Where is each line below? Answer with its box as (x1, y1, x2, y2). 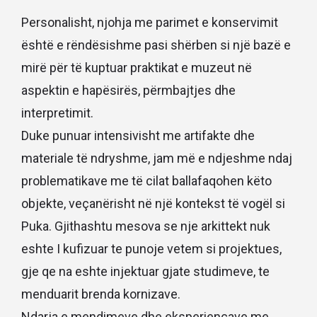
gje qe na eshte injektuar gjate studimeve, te (21, 263, 270, 279)
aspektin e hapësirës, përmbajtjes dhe (21, 82, 236, 98)
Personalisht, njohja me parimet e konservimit (21, 14, 278, 30)
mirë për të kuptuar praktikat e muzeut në (21, 59, 252, 75)
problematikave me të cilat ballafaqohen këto (21, 173, 272, 188)
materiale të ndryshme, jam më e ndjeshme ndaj (21, 150, 292, 166)
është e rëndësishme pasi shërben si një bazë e (21, 37, 291, 52)
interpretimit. (21, 105, 93, 120)
